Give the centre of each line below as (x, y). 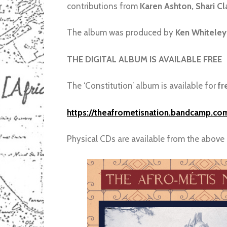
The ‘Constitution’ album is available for (142, 86)
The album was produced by (121, 33)
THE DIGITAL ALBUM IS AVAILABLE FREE (144, 59)
